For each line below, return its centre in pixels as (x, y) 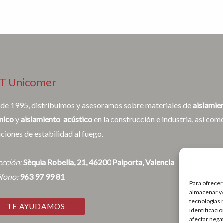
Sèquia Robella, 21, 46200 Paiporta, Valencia (99, 162)
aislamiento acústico (56, 119)
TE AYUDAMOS (36, 206)
